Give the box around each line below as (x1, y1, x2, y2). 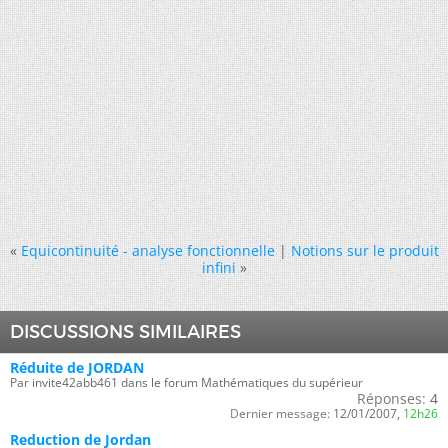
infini (201, 258, 236, 277)
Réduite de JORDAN (10, 358, 144, 377)
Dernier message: (230, 405, 330, 422)
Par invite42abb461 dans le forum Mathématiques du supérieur (10, 374, 363, 391)
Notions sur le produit (290, 241, 439, 260)
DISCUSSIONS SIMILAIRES (10, 321, 241, 343)
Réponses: (357, 389, 426, 408)
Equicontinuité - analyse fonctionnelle (20, 241, 275, 260)
